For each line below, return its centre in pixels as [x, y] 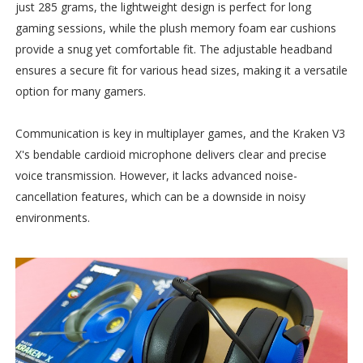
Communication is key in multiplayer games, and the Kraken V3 [180, 133]
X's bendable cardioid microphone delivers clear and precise [171, 154]
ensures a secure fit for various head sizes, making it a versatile [181, 70]
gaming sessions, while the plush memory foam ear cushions [175, 28]
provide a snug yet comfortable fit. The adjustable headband [173, 49]
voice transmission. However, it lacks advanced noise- [156, 175]
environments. [52, 217]
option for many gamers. [80, 91]
